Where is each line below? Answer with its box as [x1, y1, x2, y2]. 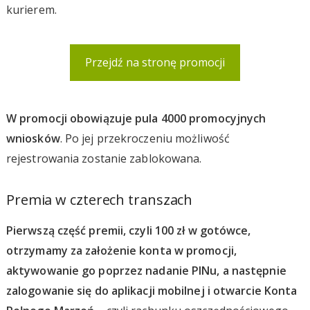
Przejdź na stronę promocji [84, 53, 226, 71]
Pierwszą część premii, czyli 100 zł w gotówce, [6, 222, 251, 238]
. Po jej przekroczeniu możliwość [60, 130, 230, 146]
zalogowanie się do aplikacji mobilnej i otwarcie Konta [6, 282, 298, 298]
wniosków [6, 130, 60, 146]
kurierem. [6, 1, 57, 17]
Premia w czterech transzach [6, 190, 193, 209]
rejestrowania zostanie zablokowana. [6, 150, 202, 166]
